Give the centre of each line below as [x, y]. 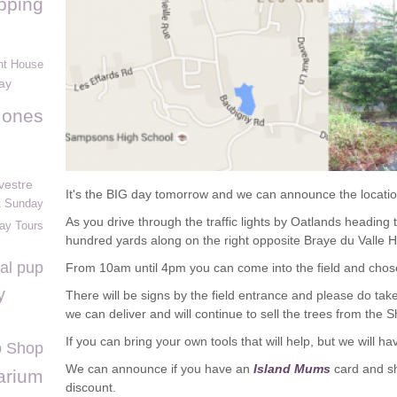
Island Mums [292, 369]
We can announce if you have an [160, 369]
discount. [91, 387]
